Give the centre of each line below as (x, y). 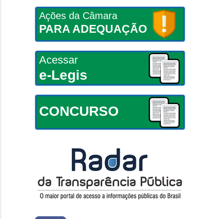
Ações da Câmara (78, 15)
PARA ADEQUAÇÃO (93, 29)
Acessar (58, 60)
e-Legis (63, 75)
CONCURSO (79, 111)
